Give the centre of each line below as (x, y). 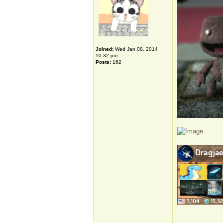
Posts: (103, 62)
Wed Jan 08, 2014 (136, 49)
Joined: (105, 49)
